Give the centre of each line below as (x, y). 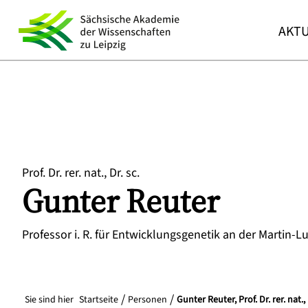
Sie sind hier (49, 300)
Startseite (99, 300)
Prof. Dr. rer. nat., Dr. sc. (81, 173)
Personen (147, 300)
